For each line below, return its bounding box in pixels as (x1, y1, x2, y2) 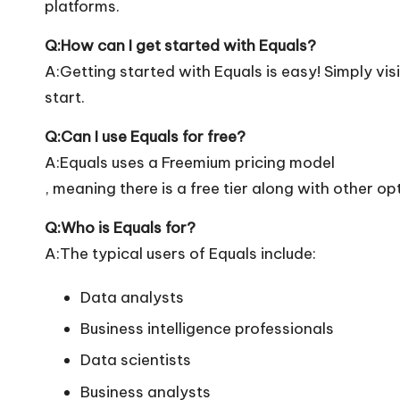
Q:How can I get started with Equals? (45, 35, 316, 55)
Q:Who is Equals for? (45, 217, 196, 237)
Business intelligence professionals (80, 319, 334, 339)
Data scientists (80, 350, 191, 371)
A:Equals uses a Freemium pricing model (45, 152, 335, 172)
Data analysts (80, 287, 184, 307)
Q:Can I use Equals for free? (45, 126, 246, 146)
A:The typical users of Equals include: (45, 243, 316, 263)
